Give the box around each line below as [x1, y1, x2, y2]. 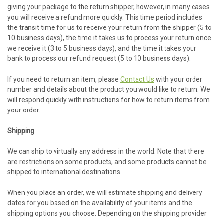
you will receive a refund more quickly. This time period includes [7, 13, 202, 21]
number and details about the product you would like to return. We [7, 85, 210, 93]
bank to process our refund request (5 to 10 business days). [7, 55, 191, 62]
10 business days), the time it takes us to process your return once [7, 34, 211, 42]
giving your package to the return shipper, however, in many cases [7, 3, 210, 11]
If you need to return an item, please [7, 75, 120, 83]
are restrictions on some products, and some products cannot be [7, 158, 207, 165]
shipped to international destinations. [7, 168, 122, 176]
